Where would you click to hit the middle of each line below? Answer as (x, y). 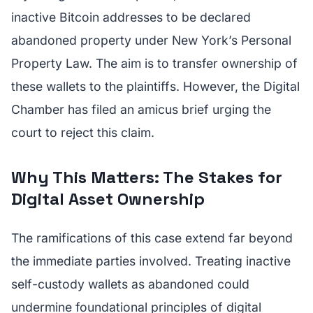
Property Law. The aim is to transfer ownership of (154, 63)
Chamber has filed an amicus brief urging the (141, 109)
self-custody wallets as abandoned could (130, 284)
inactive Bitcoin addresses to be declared (131, 17)
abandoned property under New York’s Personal (151, 40)
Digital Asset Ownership (108, 199)
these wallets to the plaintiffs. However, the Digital (155, 86)
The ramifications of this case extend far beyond (152, 238)
